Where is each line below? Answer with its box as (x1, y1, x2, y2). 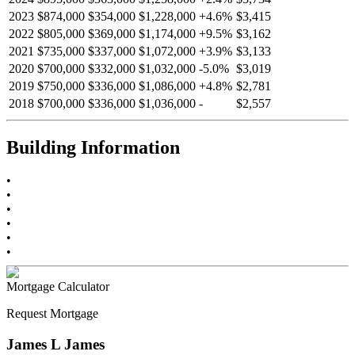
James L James (6, 336, 105, 353)
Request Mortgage (6, 307, 98, 321)
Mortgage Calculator (6, 280, 109, 294)
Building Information (6, 136, 180, 158)
